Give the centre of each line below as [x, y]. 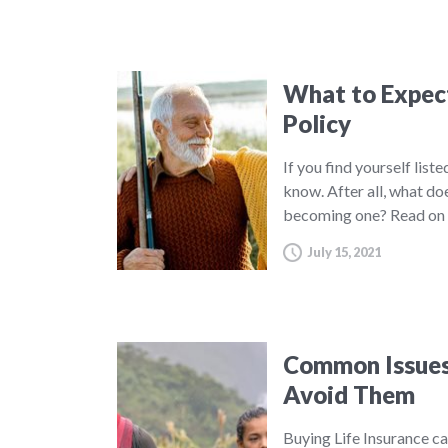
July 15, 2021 [344, 252]
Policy [317, 123]
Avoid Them [349, 394]
